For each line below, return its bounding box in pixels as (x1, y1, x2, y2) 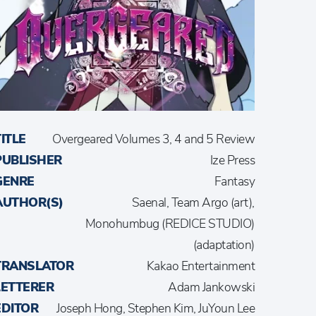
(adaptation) (193, 236, 255, 253)
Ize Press (209, 151, 255, 169)
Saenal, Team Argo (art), (131, 193, 255, 211)
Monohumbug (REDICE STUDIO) (85, 214, 255, 232)
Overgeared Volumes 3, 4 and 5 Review (52, 130, 255, 147)
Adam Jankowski (168, 278, 255, 296)
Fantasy (214, 172, 255, 190)
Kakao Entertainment (146, 257, 255, 274)
